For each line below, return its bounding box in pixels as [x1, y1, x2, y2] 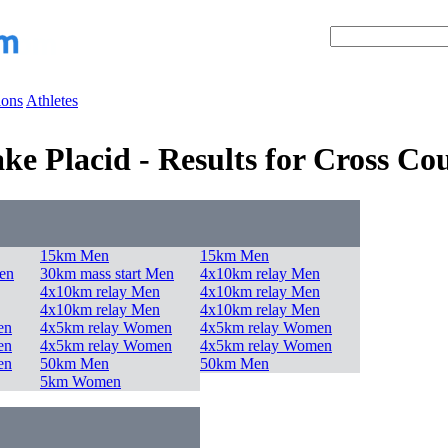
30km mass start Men [40, 264, 174, 282]
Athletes [26, 92, 78, 109]
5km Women [40, 372, 121, 390]
